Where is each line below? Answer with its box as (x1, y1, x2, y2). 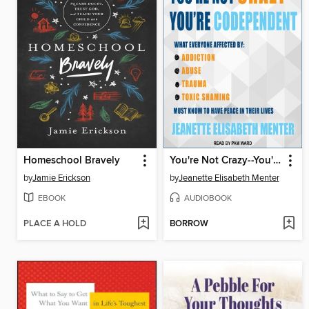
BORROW (169, 217, 208, 230)
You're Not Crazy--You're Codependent (272, 154, 281, 167)
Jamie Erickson (32, 172, 90, 183)
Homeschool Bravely (23, 154, 120, 167)
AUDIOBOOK (183, 192, 232, 203)
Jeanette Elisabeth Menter (178, 172, 279, 183)
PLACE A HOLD (23, 217, 86, 230)
